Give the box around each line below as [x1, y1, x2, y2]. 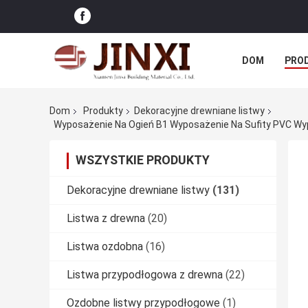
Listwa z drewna [67, 211, 145, 225]
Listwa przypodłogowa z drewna [67, 267, 223, 281]
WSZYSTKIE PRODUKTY [76, 152, 210, 167]
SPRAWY [242, 86, 280, 97]
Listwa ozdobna [67, 239, 143, 253]
